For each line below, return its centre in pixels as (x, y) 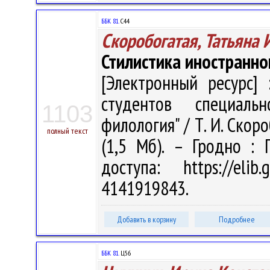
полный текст (67, 131)
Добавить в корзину (146, 219)
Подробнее (237, 219)
